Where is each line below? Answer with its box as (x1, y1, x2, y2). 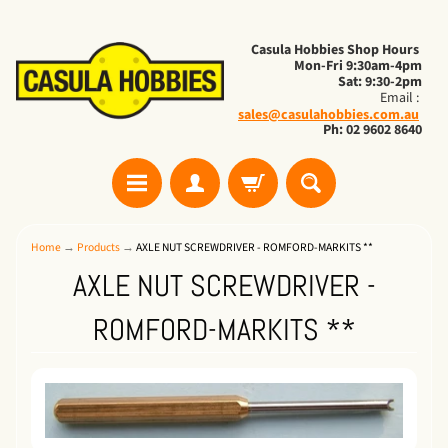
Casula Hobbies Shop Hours (251, 40, 422, 60)
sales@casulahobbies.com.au (238, 105, 419, 125)
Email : (380, 88, 422, 108)
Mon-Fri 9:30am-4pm (294, 56, 422, 76)
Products (76, 238, 120, 256)
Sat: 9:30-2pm (338, 72, 422, 92)
